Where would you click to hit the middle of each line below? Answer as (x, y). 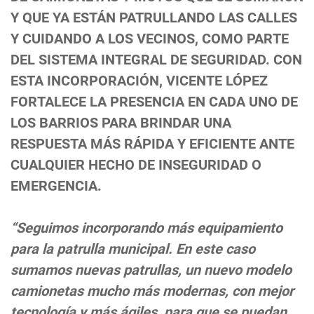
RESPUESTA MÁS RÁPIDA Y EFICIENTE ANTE (152, 144)
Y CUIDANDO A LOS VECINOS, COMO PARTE (150, 39)
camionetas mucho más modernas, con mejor (152, 291)
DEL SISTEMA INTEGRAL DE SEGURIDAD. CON (156, 60)
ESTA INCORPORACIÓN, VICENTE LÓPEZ (139, 81)
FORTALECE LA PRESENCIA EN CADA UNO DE (154, 102)
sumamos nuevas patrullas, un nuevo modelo (151, 270)
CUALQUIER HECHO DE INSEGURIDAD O (136, 165)
